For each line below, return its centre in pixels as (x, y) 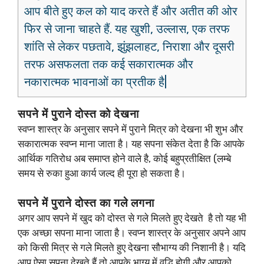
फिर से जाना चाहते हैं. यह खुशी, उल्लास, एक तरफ (127, 29)
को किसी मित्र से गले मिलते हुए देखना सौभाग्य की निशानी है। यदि (132, 248)
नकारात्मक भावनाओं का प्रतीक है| (95, 82)
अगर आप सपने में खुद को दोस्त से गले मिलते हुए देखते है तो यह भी (132, 218)
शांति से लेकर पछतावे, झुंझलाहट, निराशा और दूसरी (129, 46)
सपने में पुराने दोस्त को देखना (78, 114)
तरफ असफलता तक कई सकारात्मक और (109, 64)
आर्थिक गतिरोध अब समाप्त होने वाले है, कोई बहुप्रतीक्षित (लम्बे (124, 158)
